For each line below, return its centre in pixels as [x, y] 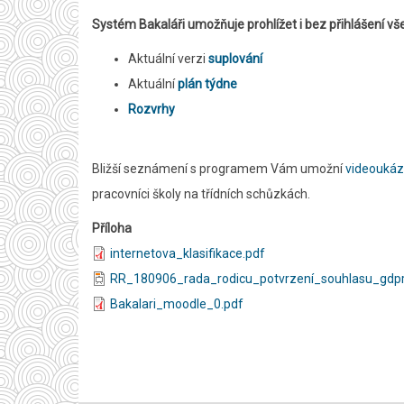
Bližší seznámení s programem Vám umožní [219, 169]
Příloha [112, 228]
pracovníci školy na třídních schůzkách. [201, 194]
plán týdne [207, 84]
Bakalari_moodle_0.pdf [177, 304]
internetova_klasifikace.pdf [188, 253]
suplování [235, 59]
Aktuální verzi [168, 59]
